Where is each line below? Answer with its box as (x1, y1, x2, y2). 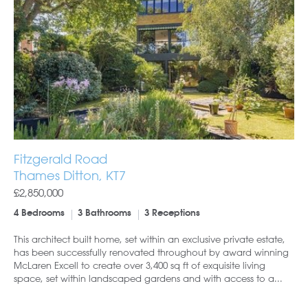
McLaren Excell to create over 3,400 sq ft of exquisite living (14, 259, 265, 272)
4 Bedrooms (14, 209, 65, 219)
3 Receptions (144, 209, 200, 219)
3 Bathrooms (78, 209, 131, 219)
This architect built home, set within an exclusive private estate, (14, 233, 285, 245)
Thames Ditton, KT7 (14, 168, 126, 184)
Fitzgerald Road (14, 151, 107, 167)
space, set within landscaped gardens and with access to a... (14, 272, 283, 285)
